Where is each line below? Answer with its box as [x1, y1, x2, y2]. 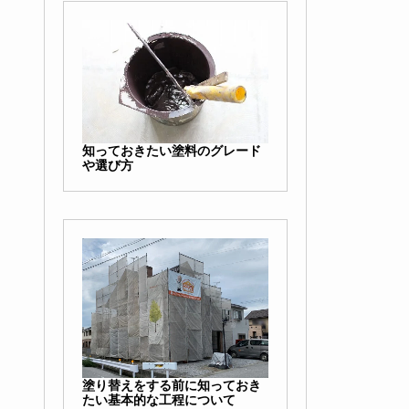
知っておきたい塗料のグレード [82, 142, 262, 158]
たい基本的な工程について [82, 392, 236, 407]
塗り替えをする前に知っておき [82, 377, 262, 393]
